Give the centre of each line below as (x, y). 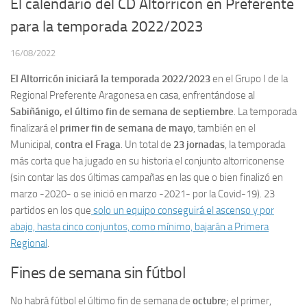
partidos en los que (51, 210)
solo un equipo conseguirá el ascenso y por (183, 210)
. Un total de (146, 144)
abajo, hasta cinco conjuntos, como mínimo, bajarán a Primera (139, 226)
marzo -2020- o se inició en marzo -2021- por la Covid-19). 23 (143, 194)
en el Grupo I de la (249, 78)
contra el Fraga (88, 144)
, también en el (224, 128)
